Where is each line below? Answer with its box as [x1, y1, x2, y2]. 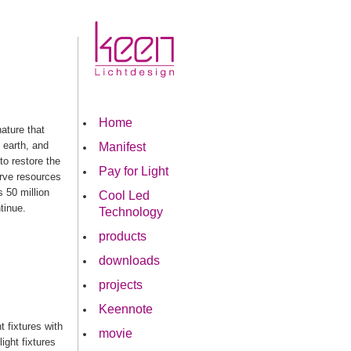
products [99, 230, 147, 243]
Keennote [99, 302, 153, 316]
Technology [99, 205, 163, 219]
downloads [99, 254, 160, 267]
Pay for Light [99, 165, 168, 178]
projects [99, 278, 143, 291]
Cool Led [99, 189, 150, 202]
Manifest [99, 140, 146, 154]
